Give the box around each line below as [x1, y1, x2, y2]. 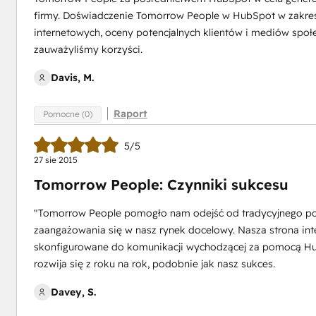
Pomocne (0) [42, 108, 92, 119]
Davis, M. [50, 71, 94, 84]
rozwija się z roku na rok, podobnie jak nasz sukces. [33, 257, 275, 270]
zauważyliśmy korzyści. [33, 43, 142, 56]
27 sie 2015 [33, 154, 78, 165]
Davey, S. [50, 286, 96, 298]
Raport [113, 107, 147, 120]
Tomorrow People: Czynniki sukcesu [33, 176, 288, 193]
